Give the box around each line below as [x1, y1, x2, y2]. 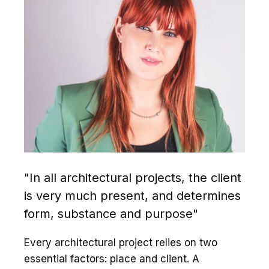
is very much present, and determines [24, 188, 241, 203]
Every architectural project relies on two [24, 236, 217, 249]
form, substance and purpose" [24, 206, 198, 221]
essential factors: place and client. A [24, 252, 199, 265]
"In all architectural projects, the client [24, 170, 241, 185]
